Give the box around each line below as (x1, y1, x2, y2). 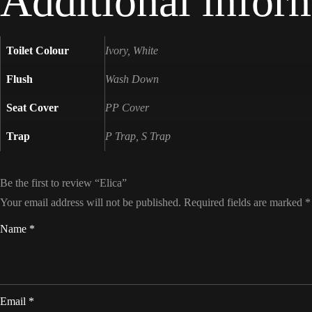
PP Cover (105, 102, 149, 114)
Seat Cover (6, 102, 58, 114)
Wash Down (105, 73, 159, 85)
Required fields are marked (184, 196, 305, 208)
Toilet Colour (6, 45, 69, 56)
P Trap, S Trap (105, 130, 171, 142)
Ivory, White (105, 45, 158, 56)
